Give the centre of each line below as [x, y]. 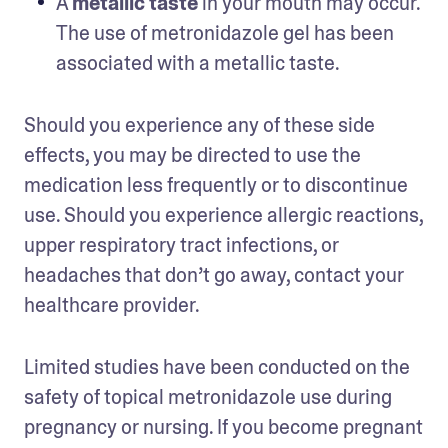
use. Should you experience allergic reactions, [223, 214]
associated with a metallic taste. [201, 62]
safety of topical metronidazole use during [208, 396]
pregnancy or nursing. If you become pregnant [223, 426]
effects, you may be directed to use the [192, 154]
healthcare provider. [113, 304]
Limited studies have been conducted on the [217, 366]
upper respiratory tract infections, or [181, 244]
